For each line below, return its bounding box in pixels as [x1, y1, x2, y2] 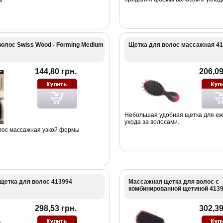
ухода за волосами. [124, 118, 179, 125]
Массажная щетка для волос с [128, 178, 219, 185]
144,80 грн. [34, 67, 77, 76]
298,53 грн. [34, 204, 77, 213]
